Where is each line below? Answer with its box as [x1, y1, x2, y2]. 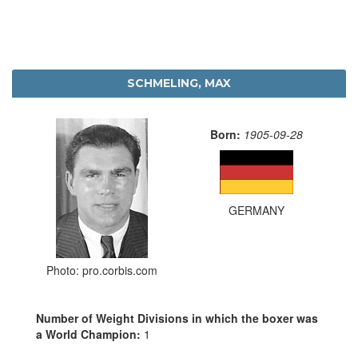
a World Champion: [36, 325, 144, 342]
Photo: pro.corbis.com [46, 261, 157, 278]
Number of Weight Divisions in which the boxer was [36, 309, 318, 326]
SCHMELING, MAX [127, 75, 231, 90]
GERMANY [229, 201, 284, 218]
